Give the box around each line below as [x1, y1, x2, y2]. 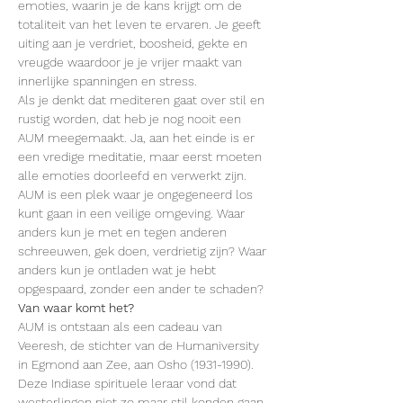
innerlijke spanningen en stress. [18, 74, 197, 88]
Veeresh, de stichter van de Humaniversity [18, 338, 263, 353]
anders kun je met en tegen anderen [18, 225, 230, 239]
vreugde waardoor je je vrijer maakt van [18, 55, 246, 69]
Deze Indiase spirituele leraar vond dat [18, 376, 240, 390]
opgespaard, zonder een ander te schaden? [18, 282, 264, 296]
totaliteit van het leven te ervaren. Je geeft [18, 17, 264, 31]
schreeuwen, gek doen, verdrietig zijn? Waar [18, 244, 270, 258]
